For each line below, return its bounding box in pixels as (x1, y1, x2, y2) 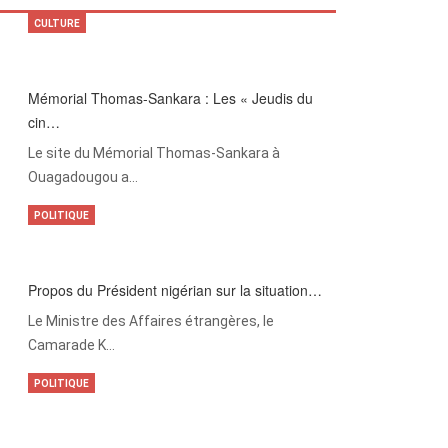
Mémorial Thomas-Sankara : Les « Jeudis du (27, 88, 313, 108)
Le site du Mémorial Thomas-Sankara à (27, 145, 280, 161)
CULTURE (33, 18, 80, 29)
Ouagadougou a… (27, 169, 138, 185)
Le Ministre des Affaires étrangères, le (27, 313, 274, 329)
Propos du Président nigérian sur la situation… (27, 280, 322, 300)
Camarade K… (27, 337, 115, 353)
